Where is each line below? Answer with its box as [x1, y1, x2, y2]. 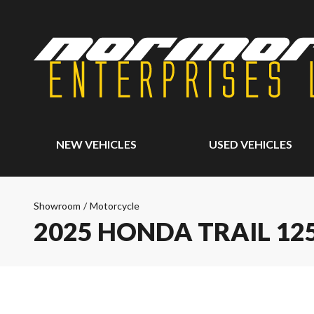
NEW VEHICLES [56, 137, 137, 151]
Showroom [34, 200, 81, 212]
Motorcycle [90, 200, 139, 212]
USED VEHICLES [209, 137, 293, 151]
